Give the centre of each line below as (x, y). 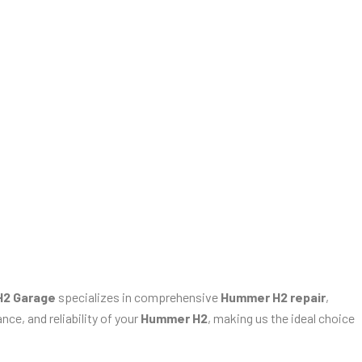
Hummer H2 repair (273, 297)
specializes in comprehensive (138, 297)
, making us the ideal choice (281, 318)
